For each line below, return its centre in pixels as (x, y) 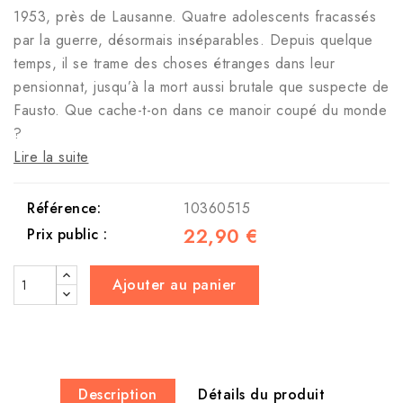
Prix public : (67, 235)
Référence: (64, 209)
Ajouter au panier (175, 285)
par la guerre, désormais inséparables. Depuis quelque (193, 40)
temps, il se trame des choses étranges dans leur (174, 64)
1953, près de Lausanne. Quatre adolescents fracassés (195, 17)
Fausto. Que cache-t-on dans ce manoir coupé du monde (200, 111)
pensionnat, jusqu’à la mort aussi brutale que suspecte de (201, 87)
